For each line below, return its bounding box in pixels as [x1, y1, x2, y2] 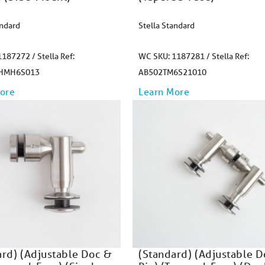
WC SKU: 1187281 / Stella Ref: [138, 51, 249, 62]
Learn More [138, 85, 190, 98]
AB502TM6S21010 [138, 67, 206, 77]
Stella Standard [138, 20, 195, 31]
